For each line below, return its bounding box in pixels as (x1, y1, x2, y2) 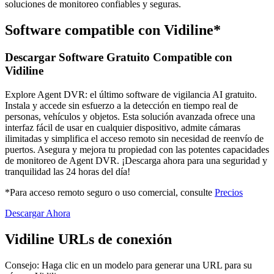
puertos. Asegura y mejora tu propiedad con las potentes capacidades (5, 144, 269, 155)
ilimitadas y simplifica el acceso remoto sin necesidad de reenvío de (5, 133, 264, 144)
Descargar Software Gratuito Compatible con (5, 51, 232, 64)
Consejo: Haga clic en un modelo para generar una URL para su (5, 259, 252, 270)
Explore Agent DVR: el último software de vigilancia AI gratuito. (5, 89, 257, 100)
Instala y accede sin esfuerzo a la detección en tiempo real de (5, 100, 238, 111)
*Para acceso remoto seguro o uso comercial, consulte (5, 187, 215, 198)
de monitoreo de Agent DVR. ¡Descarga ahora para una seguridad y (5, 155, 267, 166)
